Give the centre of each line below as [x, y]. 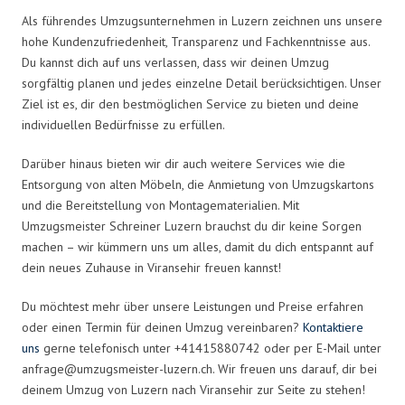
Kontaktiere [333, 327]
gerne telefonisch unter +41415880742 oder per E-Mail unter [211, 348]
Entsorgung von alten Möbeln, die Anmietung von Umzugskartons [198, 184]
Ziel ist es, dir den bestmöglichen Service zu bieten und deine [190, 104]
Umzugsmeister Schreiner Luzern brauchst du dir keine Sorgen [192, 226]
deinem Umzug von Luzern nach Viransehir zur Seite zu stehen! [193, 389]
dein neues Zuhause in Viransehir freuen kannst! [151, 267]
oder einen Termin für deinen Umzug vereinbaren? [162, 327]
